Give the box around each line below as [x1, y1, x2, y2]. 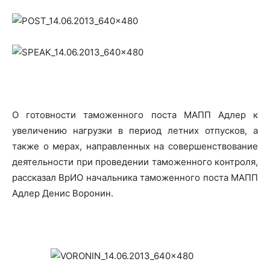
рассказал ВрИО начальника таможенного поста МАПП [12, 172, 258, 183]
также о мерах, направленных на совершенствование [12, 140, 258, 152]
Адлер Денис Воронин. [12, 187, 113, 199]
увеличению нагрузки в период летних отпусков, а [12, 125, 258, 136]
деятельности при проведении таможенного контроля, [12, 156, 258, 168]
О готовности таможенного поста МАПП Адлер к [12, 109, 258, 121]
